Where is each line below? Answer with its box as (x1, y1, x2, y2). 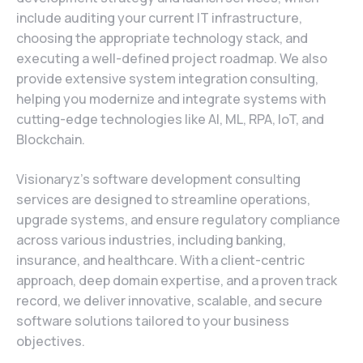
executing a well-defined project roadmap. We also (16, 49, 327, 68)
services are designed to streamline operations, (16, 190, 310, 209)
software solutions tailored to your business (16, 312, 289, 331)
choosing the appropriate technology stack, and (16, 29, 308, 48)
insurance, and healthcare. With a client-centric (16, 251, 305, 270)
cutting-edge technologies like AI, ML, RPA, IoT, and (16, 110, 324, 129)
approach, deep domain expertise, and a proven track (16, 271, 337, 290)
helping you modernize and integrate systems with (16, 90, 326, 109)
